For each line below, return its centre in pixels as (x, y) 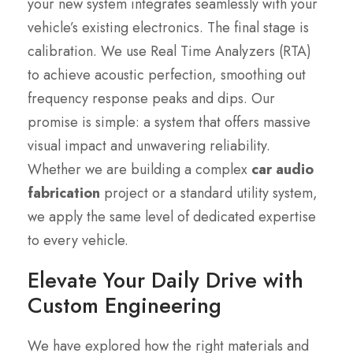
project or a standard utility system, (209, 193)
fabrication (64, 193)
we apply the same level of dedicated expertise (172, 217)
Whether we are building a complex (139, 170)
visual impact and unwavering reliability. (149, 146)
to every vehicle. (78, 241)
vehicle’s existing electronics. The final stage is (168, 28)
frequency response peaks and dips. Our (151, 99)
